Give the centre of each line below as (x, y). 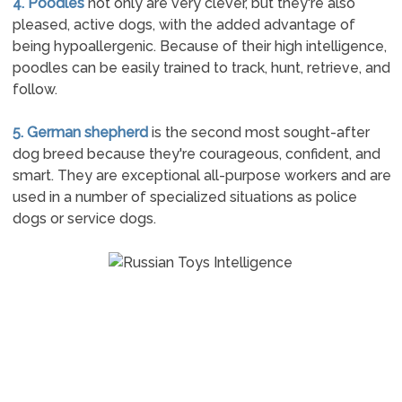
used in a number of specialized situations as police (184, 197)
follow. (35, 89)
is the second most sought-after (258, 132)
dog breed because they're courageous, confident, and (196, 154)
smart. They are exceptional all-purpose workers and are (201, 175)
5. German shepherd (80, 132)
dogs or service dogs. (84, 218)
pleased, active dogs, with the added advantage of (184, 25)
